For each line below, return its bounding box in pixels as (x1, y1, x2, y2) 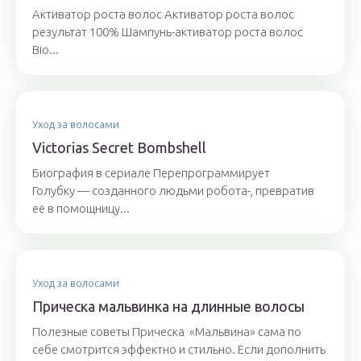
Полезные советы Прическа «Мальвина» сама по (32, 325, 301, 339)
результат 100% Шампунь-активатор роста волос (32, 25, 303, 39)
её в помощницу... (32, 201, 130, 216)
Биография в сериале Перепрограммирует (32, 166, 270, 180)
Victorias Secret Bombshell (32, 139, 206, 156)
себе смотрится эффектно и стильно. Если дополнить (32, 342, 326, 357)
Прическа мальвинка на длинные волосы (32, 298, 305, 315)
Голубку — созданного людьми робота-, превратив (32, 184, 314, 198)
